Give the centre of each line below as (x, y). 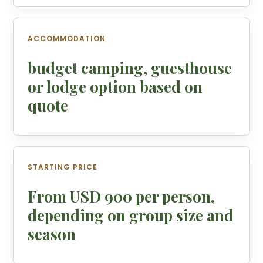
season (52, 234)
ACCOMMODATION (67, 38)
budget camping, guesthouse (130, 68)
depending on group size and (131, 215)
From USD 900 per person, (122, 196)
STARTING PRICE (63, 167)
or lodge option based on (115, 87)
